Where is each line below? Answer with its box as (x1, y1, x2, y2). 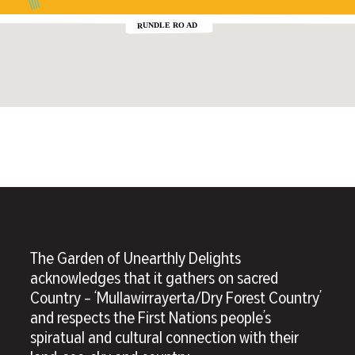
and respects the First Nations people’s (29, 310, 271, 329)
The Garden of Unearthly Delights (29, 250, 241, 269)
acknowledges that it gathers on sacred (29, 270, 278, 289)
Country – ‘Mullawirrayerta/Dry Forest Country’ (29, 290, 322, 309)
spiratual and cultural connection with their (29, 330, 299, 349)
